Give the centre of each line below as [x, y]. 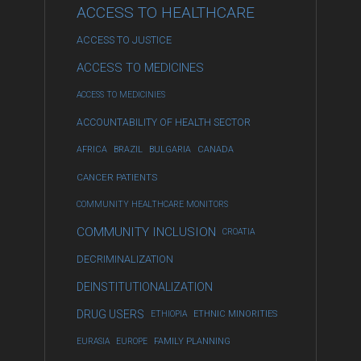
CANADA [216, 149]
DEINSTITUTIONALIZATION [145, 287]
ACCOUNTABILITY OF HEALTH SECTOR [164, 122]
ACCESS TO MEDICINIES [121, 95]
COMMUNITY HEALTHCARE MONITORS [152, 204]
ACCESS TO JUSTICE [124, 40]
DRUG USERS [110, 314]
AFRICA [92, 149]
